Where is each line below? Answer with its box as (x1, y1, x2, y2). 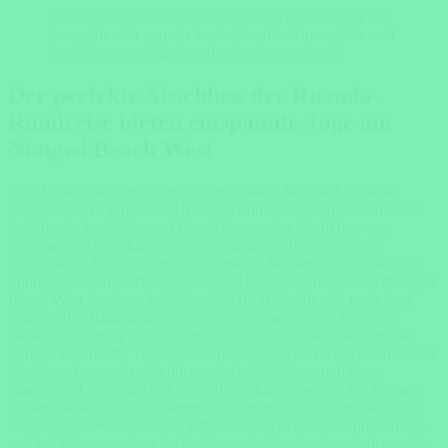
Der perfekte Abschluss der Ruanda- (8, 81, 380, 108)
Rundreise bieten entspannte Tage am (8, 108, 392, 135)
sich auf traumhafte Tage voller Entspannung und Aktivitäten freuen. (8, 344, 439, 362)
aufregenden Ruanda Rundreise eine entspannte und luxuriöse (8, 308, 398, 326)
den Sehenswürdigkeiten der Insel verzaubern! (48, 43, 340, 61)
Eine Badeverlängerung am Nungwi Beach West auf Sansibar (8, 182, 397, 200)
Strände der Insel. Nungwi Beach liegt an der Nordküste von (8, 218, 390, 236)
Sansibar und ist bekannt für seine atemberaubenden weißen (8, 236, 385, 254)
